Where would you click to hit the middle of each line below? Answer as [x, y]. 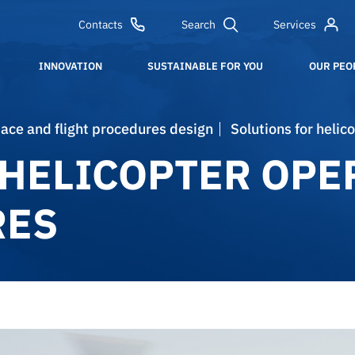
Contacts [101, 25]
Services [295, 25]
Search [198, 25]
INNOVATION [71, 66]
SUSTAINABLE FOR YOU [206, 66]
